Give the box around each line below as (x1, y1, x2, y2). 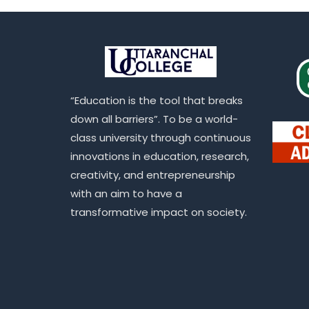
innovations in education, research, (70, 148, 249, 163)
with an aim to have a (70, 186, 182, 201)
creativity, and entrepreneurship (70, 167, 235, 182)
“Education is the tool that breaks (70, 92, 243, 108)
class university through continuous (70, 130, 251, 145)
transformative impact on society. (70, 204, 247, 219)
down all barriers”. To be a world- (70, 111, 238, 126)
